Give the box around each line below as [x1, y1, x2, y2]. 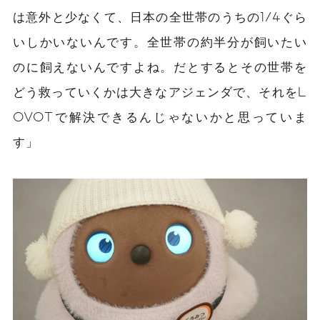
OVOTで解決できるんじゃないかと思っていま [13, 109, 307, 124]
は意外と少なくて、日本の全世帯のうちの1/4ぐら [13, 9, 307, 24]
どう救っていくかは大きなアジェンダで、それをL [13, 84, 307, 99]
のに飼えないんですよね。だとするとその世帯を [13, 59, 307, 74]
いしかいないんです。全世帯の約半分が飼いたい [13, 34, 307, 49]
